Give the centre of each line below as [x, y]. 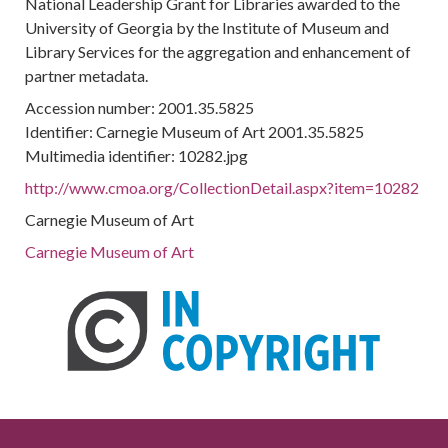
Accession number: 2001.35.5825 [140, 107]
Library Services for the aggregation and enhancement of [218, 51]
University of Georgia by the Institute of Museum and [207, 27]
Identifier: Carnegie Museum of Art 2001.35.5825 [195, 131]
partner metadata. [87, 75]
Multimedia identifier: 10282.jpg [137, 155]
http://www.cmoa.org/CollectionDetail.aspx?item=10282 [222, 187]
